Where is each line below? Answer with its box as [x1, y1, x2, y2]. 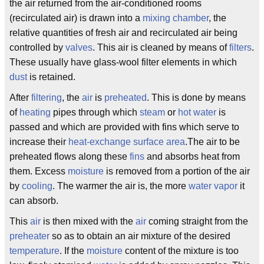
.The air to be [185, 137, 240, 147]
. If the [60, 246, 87, 256]
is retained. [27, 72, 75, 82]
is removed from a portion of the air [104, 166, 250, 176]
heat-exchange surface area [68, 137, 185, 147]
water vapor [189, 181, 237, 191]
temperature [9, 246, 60, 256]
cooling [22, 181, 52, 191]
